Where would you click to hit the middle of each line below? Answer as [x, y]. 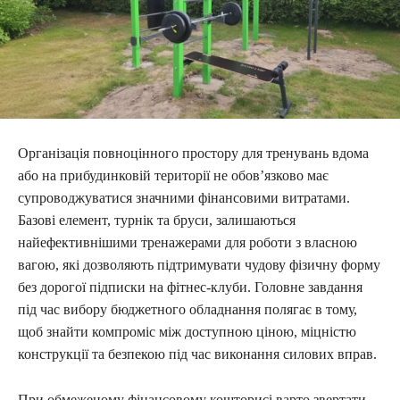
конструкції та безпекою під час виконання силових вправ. [197, 354]
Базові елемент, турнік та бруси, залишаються [157, 220]
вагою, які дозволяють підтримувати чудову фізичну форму [199, 264]
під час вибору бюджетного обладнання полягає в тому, [187, 309]
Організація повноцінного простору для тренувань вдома [193, 153]
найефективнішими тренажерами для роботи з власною [187, 242]
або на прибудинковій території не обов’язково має [173, 175]
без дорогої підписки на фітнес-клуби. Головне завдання [190, 287]
